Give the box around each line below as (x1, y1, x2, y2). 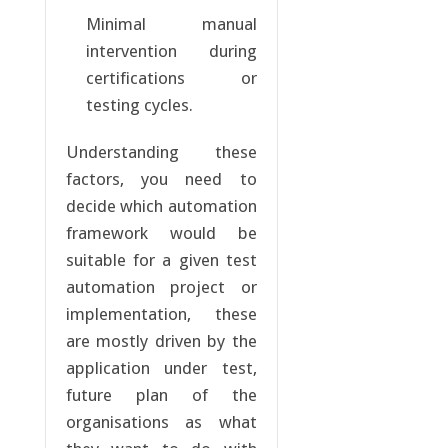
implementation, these (65, 304, 257, 325)
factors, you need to (65, 169, 257, 190)
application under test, (65, 358, 257, 379)
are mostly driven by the (65, 331, 257, 352)
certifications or (85, 68, 257, 89)
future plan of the (65, 385, 257, 406)
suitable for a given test (65, 250, 257, 271)
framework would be (65, 223, 257, 244)
